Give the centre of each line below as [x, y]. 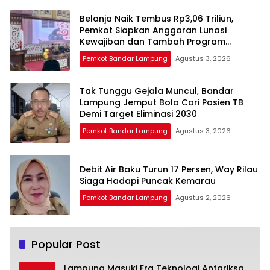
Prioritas [98, 53]
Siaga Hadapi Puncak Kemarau [148, 181]
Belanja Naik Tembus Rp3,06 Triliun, [156, 19]
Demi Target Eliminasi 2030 [138, 114]
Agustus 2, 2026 [203, 197]
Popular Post [66, 244]
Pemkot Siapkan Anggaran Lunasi [153, 30]
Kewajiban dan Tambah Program [152, 42]
